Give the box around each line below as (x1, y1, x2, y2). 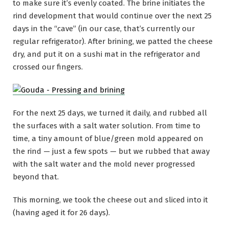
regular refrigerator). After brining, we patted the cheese (13, 36, 213, 46)
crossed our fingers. (13, 62, 83, 72)
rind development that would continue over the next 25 (13, 11, 212, 20)
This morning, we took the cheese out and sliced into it (13, 195, 208, 205)
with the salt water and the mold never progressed (13, 159, 195, 169)
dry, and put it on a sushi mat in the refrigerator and (13, 49, 200, 59)
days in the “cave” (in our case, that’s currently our (13, 24, 195, 33)
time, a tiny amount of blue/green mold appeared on (13, 134, 203, 144)
